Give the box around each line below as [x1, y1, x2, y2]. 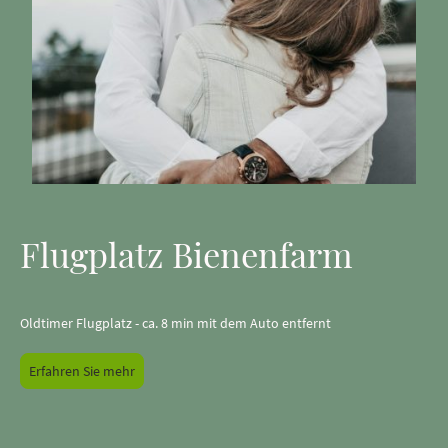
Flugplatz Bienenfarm [20, 230, 353, 277]
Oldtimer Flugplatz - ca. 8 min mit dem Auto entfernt [20, 313, 331, 332]
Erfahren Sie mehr [29, 362, 135, 381]
